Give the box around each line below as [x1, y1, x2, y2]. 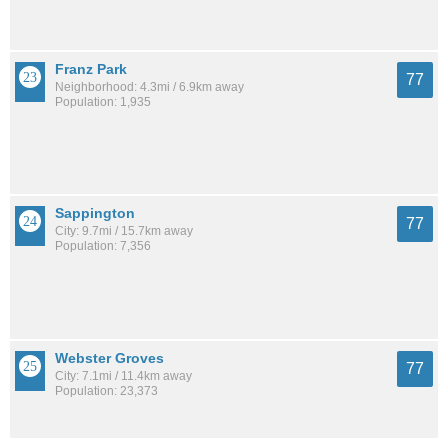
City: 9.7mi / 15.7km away [55, 224, 193, 239]
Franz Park [55, 60, 127, 77]
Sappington [55, 205, 135, 222]
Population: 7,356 [55, 239, 151, 254]
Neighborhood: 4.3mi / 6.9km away [55, 79, 244, 94]
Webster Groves [55, 349, 164, 366]
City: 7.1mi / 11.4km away [55, 368, 192, 383]
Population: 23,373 [55, 383, 158, 398]
